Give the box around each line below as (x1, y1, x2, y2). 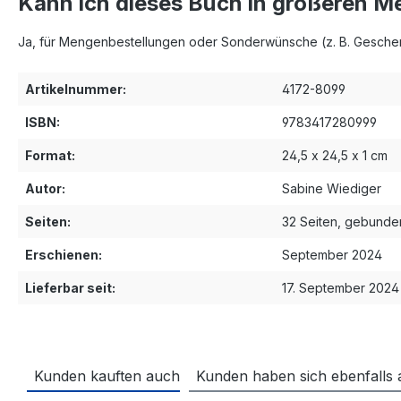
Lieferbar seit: (25, 279, 115, 295)
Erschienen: (25, 246, 102, 262)
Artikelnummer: (25, 81, 126, 97)
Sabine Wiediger (282, 180, 381, 196)
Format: (25, 147, 75, 163)
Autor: (25, 180, 65, 196)
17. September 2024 (282, 279, 399, 295)
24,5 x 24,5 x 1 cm (282, 147, 388, 163)
